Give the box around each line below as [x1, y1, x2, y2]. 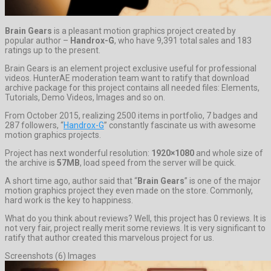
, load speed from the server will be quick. [80, 157, 236, 168]
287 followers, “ [5, 120, 64, 130]
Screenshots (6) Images [5, 250, 96, 261]
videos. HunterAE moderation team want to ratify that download [5, 73, 249, 83]
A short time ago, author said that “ [5, 175, 137, 186]
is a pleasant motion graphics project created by [52, 25, 236, 36]
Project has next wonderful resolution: [5, 148, 151, 158]
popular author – [5, 35, 70, 45]
